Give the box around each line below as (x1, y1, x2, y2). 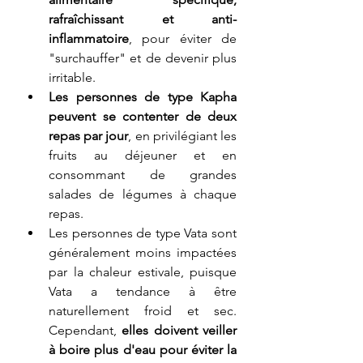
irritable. (49, 69, 96, 85)
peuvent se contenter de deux (49, 108, 237, 124)
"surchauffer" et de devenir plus (49, 49, 237, 66)
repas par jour (49, 127, 129, 143)
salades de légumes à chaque (49, 186, 237, 202)
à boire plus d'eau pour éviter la (49, 341, 237, 357)
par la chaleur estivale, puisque (49, 263, 237, 280)
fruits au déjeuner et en (49, 147, 237, 163)
